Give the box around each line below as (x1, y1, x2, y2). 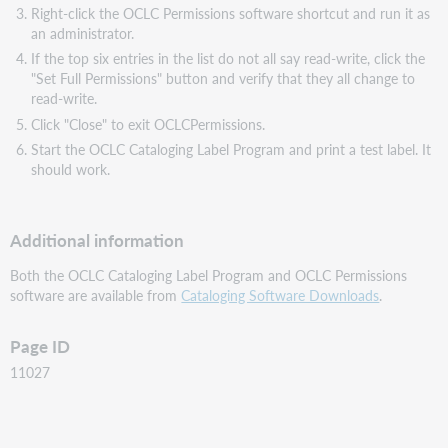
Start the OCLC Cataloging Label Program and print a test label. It (30, 139, 431, 160)
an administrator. (30, 23, 134, 44)
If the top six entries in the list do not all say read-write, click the (30, 48, 425, 69)
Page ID (10, 334, 71, 358)
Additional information (10, 229, 185, 253)
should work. (30, 159, 110, 180)
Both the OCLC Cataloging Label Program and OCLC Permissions (10, 264, 408, 285)
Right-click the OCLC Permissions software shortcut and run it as (30, 3, 430, 24)
